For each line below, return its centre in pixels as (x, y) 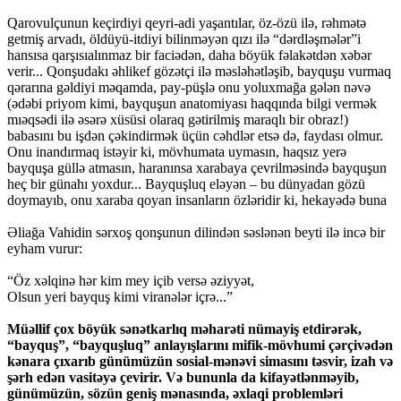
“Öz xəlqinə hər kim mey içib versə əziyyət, (131, 281)
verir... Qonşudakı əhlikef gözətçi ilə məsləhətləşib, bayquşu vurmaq (199, 72)
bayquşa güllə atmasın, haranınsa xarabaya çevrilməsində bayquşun (197, 168)
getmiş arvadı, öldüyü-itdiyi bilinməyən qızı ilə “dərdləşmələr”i (184, 39)
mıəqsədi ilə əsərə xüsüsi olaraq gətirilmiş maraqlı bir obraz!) (178, 120)
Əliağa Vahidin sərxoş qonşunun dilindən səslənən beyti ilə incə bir (196, 233)
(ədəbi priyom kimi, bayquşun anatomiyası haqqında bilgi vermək (192, 104)
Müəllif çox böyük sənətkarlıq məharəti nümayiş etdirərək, (184, 329)
